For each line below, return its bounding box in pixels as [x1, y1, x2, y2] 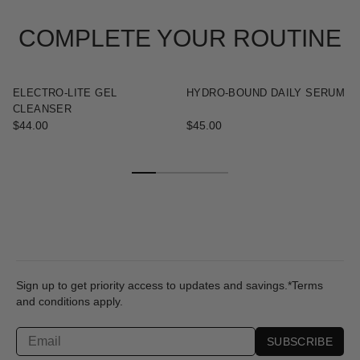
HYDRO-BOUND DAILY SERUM [186, 86, 346, 99]
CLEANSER [13, 102, 72, 115]
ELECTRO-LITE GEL [13, 86, 117, 99]
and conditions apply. [16, 294, 123, 308]
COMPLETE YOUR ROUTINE [18, 24, 342, 51]
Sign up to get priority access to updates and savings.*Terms [16, 278, 323, 292]
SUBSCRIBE [266, 334, 333, 348]
